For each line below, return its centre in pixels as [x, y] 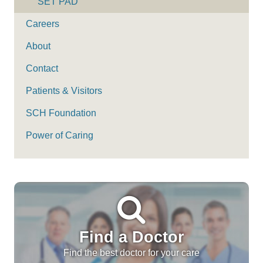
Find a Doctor [131, 237]
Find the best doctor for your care [131, 252]
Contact [42, 68]
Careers [43, 23]
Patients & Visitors [64, 90]
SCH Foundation [61, 113]
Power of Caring [60, 135]
